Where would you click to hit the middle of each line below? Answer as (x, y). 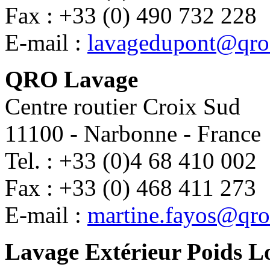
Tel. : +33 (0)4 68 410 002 (131, 160)
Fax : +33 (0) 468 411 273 (130, 187)
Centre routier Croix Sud (123, 106)
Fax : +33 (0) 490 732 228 (131, 15)
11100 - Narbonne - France (133, 133)
